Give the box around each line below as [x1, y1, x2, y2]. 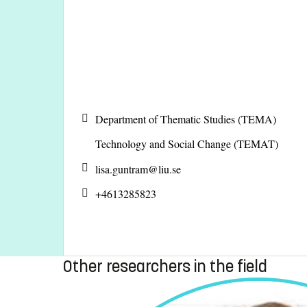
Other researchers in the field [63, 256, 267, 278]
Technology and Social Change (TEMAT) [95, 136, 278, 151]
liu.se [158, 161, 181, 176]
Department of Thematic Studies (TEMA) [95, 112, 276, 127]
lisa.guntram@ [95, 161, 158, 176]
